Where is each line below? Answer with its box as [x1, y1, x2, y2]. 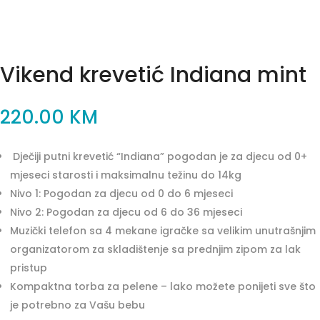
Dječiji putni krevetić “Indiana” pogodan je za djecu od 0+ [10, 149, 307, 164]
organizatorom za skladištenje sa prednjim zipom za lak [10, 241, 301, 256]
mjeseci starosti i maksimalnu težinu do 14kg [10, 167, 241, 182]
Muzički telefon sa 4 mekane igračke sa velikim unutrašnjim [10, 223, 316, 238]
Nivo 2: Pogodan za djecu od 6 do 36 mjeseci [10, 204, 242, 219]
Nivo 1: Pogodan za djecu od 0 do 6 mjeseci [10, 186, 233, 201]
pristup [10, 260, 47, 275]
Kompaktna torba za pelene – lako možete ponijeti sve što [10, 279, 316, 294]
